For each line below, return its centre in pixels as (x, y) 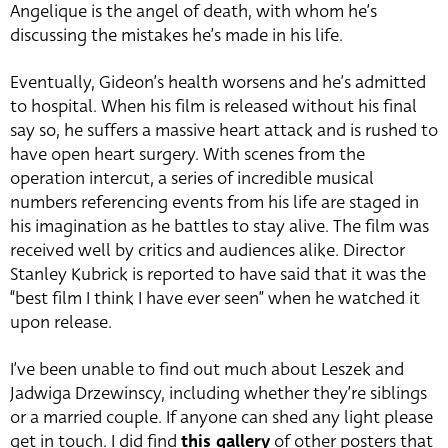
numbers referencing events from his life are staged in (214, 203)
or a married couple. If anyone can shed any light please (221, 418)
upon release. (61, 323)
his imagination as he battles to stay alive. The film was (219, 227)
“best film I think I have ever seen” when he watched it (215, 299)
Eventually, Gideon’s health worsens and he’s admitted (218, 83)
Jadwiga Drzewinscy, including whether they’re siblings (218, 394)
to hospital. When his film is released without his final (213, 107)
